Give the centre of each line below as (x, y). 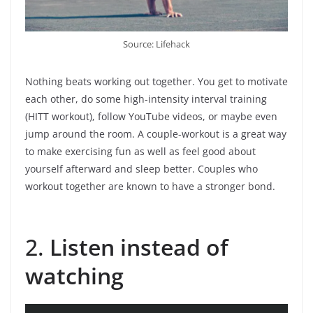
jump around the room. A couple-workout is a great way (156, 133)
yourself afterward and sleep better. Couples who (141, 168)
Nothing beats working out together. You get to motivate (156, 81)
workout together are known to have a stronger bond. (150, 186)
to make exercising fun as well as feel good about (140, 151)
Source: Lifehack (156, 44)
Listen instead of (139, 247)
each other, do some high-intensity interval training (146, 99)
